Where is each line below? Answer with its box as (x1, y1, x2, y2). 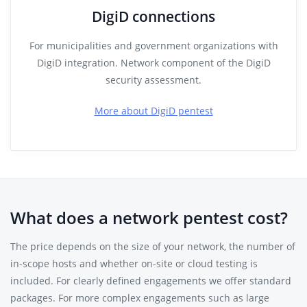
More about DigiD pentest (94, 104, 213, 117)
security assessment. (106, 73, 201, 86)
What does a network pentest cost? (10, 206, 288, 229)
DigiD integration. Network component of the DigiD (36, 56, 271, 69)
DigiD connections (92, 7, 215, 26)
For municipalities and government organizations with (29, 39, 278, 52)
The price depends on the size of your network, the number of (10, 240, 295, 253)
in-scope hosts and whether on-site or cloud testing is (10, 257, 258, 270)
